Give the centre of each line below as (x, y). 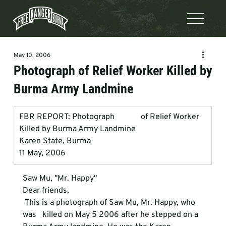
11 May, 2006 (42, 153)
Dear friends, (47, 191)
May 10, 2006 (32, 55)
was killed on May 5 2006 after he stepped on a (111, 215)
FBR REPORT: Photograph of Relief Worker (110, 117)
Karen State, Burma (55, 141)
